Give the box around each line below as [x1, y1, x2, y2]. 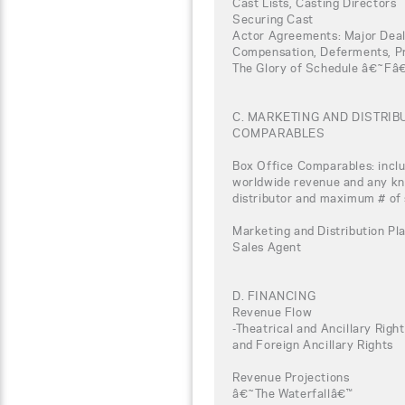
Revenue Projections [232, 369, 350, 384]
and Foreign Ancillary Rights [232, 336, 393, 352]
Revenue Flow [232, 304, 313, 319]
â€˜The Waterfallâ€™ [232, 385, 353, 400]
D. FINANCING [232, 287, 316, 303]
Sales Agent [232, 239, 302, 254]
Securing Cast [232, 11, 314, 26]
